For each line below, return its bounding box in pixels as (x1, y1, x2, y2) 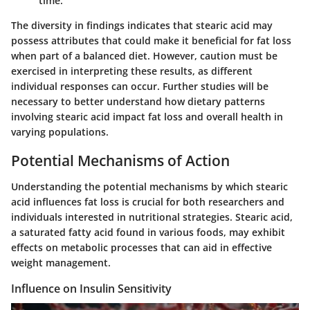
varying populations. (11, 125, 109, 138)
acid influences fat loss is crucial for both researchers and (11, 195, 284, 209)
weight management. (11, 256, 111, 270)
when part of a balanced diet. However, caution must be (11, 48, 277, 62)
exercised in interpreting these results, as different (11, 64, 253, 77)
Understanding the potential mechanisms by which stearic (11, 180, 288, 194)
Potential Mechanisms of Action (11, 150, 230, 170)
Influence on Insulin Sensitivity (11, 281, 172, 297)
